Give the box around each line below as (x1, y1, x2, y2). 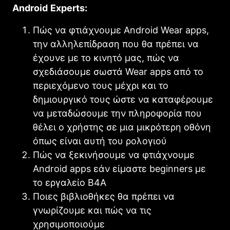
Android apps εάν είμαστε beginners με (33, 163, 206, 174)
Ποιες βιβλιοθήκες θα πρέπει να (33, 190, 175, 202)
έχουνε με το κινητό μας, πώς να (33, 52, 179, 63)
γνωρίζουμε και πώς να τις (33, 204, 151, 216)
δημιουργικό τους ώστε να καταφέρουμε (33, 93, 213, 105)
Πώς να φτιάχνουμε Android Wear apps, (33, 24, 209, 35)
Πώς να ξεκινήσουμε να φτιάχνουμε (33, 149, 195, 160)
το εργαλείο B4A (33, 177, 106, 188)
